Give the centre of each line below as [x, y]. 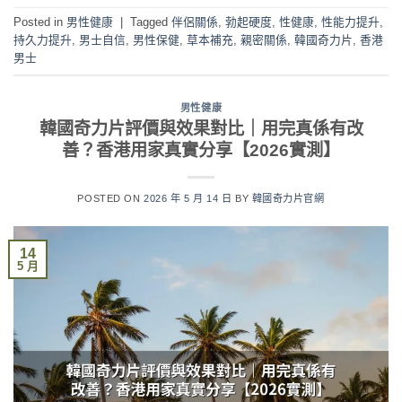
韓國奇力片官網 [288, 198]
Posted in [40, 22]
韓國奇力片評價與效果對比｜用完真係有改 [201, 128]
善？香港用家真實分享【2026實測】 [201, 150]
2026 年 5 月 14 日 [188, 198]
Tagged [151, 22]
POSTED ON [111, 198]
